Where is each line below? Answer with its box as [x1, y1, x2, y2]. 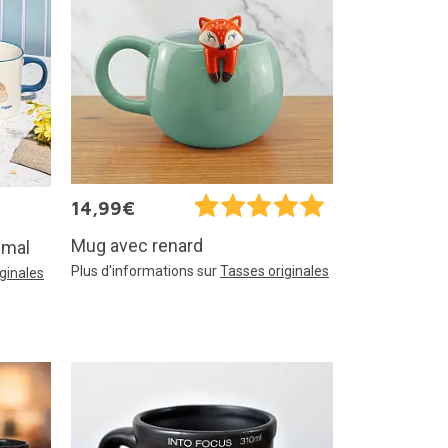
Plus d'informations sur [71, 262, 220, 279]
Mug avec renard [71, 234, 203, 256]
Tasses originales [220, 262, 329, 279]
